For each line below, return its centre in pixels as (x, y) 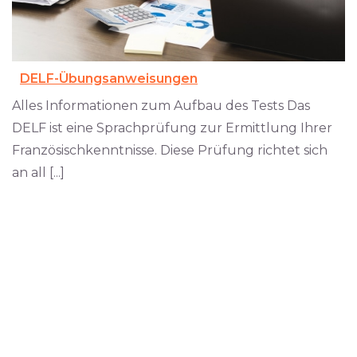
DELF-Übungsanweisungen (109, 78)
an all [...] (38, 172)
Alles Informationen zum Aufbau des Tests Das (161, 105)
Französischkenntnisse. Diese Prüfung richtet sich (170, 150)
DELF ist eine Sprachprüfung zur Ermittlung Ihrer (172, 127)
